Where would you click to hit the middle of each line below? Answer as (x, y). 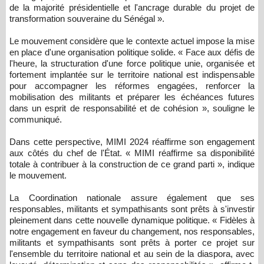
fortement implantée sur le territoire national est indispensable (132, 75)
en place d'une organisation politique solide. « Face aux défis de (132, 52)
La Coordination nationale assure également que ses (132, 198)
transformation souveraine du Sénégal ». (87, 19)
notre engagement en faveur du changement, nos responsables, (132, 232)
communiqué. (36, 120)
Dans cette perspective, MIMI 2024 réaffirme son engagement (132, 142)
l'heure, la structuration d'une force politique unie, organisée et (132, 64)
